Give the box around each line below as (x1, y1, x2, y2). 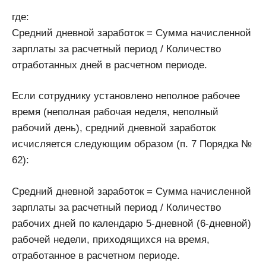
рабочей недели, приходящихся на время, (12, 233, 210, 245)
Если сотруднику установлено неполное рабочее (12, 90, 240, 102)
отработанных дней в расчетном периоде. (12, 59, 207, 71)
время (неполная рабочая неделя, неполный (12, 106, 218, 118)
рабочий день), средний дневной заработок (12, 122, 216, 134)
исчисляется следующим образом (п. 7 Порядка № (12, 138, 252, 150)
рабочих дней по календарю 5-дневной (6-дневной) (12, 217, 251, 229)
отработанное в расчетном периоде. (12, 249, 180, 261)
